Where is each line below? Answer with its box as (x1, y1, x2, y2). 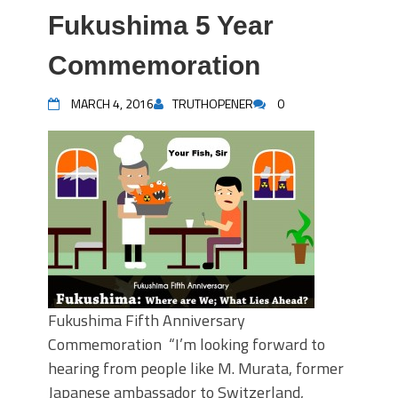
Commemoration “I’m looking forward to (48, 332, 325, 356)
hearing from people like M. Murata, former (48, 356, 344, 380)
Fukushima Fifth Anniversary (48, 308, 245, 332)
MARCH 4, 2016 (71, 94, 154, 113)
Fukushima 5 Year (48, 11, 274, 40)
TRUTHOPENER (172, 94, 253, 113)
